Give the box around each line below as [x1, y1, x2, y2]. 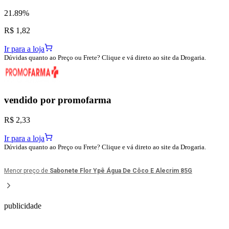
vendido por [4, 95, 58, 106]
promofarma [58, 95, 111, 106]
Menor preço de [4, 167, 50, 175]
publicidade [4, 201, 41, 211]
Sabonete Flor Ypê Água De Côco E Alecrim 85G [50, 167, 192, 175]
